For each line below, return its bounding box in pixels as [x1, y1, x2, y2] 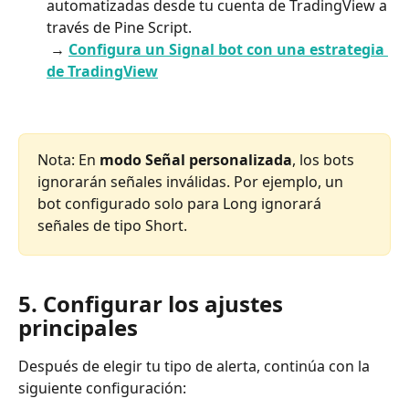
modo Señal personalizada [100, 149, 292, 170]
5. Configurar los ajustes [18, 288, 288, 320]
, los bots [292, 149, 358, 170]
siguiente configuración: [18, 378, 186, 399]
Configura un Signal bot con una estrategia [68, 38, 388, 59]
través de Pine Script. [47, 16, 192, 37]
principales [18, 312, 138, 343]
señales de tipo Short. [37, 215, 187, 236]
